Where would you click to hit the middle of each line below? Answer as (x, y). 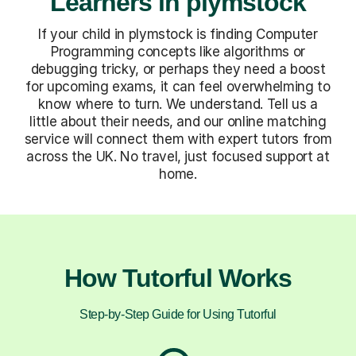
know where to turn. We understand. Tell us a (178, 104)
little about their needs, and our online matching (178, 121)
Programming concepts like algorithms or (178, 51)
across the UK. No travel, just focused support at (178, 156)
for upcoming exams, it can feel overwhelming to (178, 86)
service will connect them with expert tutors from (178, 139)
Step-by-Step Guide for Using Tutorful (178, 314)
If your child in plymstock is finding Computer (178, 34)
